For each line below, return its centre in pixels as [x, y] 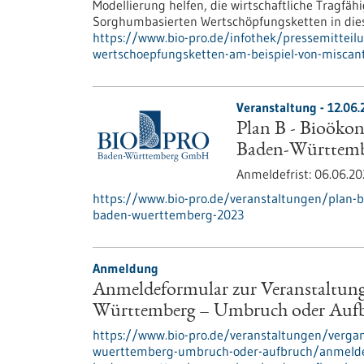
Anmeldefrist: [275, 174]
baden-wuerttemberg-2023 [168, 214]
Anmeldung [126, 268]
